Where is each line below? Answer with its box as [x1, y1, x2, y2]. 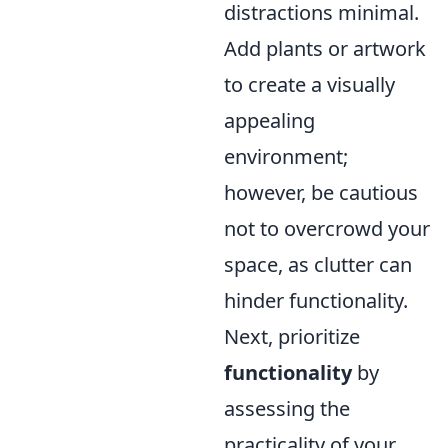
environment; [224, 142, 348, 170]
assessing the [224, 394, 350, 422]
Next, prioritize [224, 322, 360, 350]
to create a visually [224, 70, 395, 98]
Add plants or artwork [224, 34, 426, 62]
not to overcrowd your [224, 214, 430, 242]
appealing [224, 106, 315, 134]
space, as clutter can [224, 250, 412, 278]
